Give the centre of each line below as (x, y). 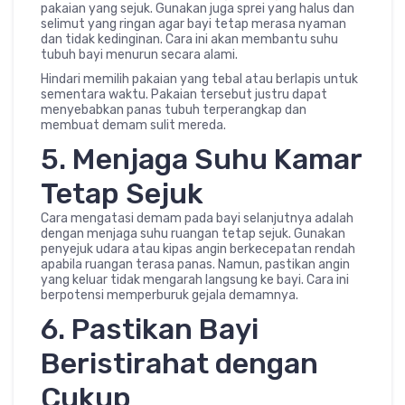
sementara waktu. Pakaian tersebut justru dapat (184, 95)
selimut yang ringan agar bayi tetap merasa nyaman (193, 24)
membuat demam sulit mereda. (133, 126)
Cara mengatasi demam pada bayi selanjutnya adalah (197, 219)
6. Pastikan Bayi (150, 330)
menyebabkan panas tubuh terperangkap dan (174, 110)
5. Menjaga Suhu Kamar (201, 160)
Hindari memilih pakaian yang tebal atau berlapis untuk (199, 80)
